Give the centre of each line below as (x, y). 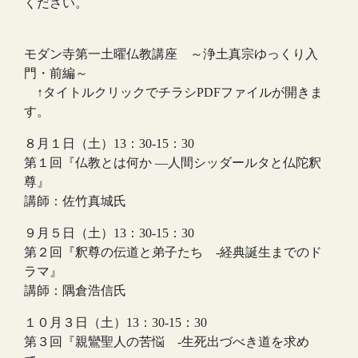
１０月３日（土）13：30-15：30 (115, 322)
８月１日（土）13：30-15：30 (109, 143)
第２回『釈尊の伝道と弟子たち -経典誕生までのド (173, 252)
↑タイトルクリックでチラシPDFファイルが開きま (173, 92)
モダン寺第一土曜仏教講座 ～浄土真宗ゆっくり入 (171, 54)
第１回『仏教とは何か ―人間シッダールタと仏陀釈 (173, 162)
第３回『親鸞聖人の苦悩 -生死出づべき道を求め (167, 341)
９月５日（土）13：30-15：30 (109, 233)
